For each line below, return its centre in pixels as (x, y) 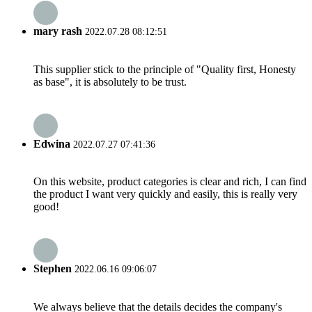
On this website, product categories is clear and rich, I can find (170, 182)
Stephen (53, 269)
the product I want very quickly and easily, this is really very (165, 194)
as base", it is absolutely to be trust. (110, 81)
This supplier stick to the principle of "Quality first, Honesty (165, 69)
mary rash (58, 31)
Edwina (52, 143)
